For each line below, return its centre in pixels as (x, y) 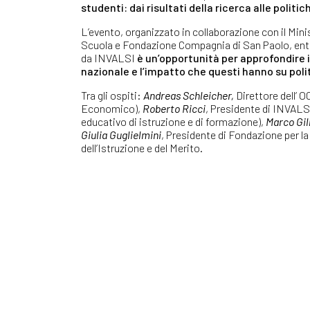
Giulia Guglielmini (121, 134)
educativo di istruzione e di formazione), (173, 121)
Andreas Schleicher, (190, 95)
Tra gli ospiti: (112, 95)
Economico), (112, 108)
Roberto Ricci (174, 108)
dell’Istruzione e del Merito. (142, 147)
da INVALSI (109, 57)
